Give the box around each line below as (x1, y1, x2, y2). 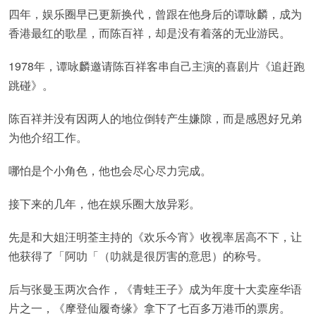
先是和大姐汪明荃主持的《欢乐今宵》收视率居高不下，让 (8, 229, 302, 245)
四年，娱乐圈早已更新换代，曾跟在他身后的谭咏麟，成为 (8, 6, 302, 22)
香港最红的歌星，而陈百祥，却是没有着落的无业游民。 (8, 25, 291, 41)
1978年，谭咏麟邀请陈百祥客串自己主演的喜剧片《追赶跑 (8, 58, 305, 74)
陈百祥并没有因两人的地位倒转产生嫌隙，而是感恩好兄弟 (8, 110, 302, 126)
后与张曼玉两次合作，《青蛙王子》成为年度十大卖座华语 (8, 281, 302, 297)
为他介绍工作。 (8, 129, 87, 145)
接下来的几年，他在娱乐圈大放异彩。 (8, 195, 200, 212)
